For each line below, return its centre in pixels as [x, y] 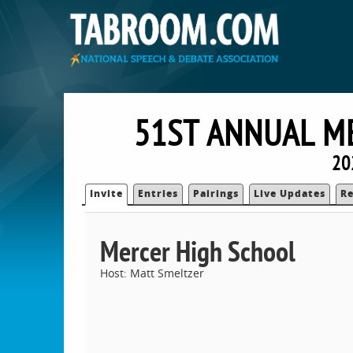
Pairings [216, 193]
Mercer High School [197, 251]
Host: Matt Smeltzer [152, 273]
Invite [107, 193]
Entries [158, 193]
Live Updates [290, 193]
